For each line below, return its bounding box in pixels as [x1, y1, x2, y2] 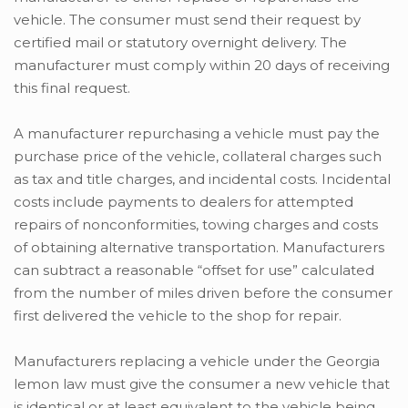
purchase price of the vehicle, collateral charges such [14, 148, 382, 165]
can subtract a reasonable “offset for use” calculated [14, 261, 374, 279]
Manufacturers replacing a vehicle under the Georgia [14, 352, 380, 370]
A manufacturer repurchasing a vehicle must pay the [14, 125, 380, 142]
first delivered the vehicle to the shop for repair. [14, 307, 342, 324]
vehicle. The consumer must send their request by [14, 11, 361, 28]
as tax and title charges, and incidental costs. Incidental [14, 170, 391, 188]
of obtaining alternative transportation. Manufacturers [14, 239, 384, 256]
